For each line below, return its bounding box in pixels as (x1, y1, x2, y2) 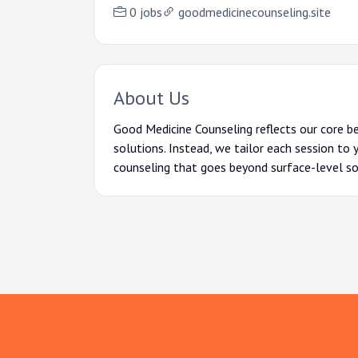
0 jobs (129, 4, 162, 20)
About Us (113, 86, 189, 110)
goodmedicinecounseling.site (178, 4, 331, 20)
